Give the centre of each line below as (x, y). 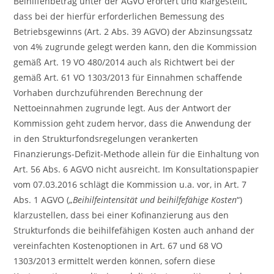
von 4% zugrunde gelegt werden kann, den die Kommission (135, 47)
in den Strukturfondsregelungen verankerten (106, 139)
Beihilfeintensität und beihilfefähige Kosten (155, 200)
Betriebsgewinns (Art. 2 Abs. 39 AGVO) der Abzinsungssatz (133, 31)
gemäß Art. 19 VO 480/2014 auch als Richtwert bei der (124, 62)
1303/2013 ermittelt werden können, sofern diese (115, 261)
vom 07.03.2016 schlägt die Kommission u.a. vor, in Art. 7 (130, 184)
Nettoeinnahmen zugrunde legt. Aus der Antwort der (123, 108)
